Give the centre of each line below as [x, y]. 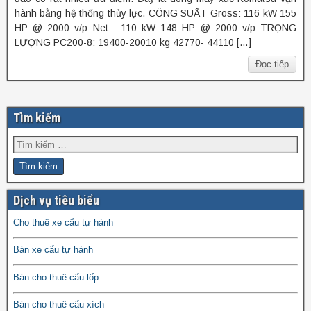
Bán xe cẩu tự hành [53, 250]
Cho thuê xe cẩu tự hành [63, 222]
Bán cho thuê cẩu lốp [56, 277]
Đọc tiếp [272, 64]
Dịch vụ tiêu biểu [56, 200]
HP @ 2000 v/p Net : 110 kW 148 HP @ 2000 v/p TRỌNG [155, 27]
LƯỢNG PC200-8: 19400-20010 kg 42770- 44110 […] [133, 42]
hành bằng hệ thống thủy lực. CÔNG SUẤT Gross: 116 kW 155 [155, 13]
